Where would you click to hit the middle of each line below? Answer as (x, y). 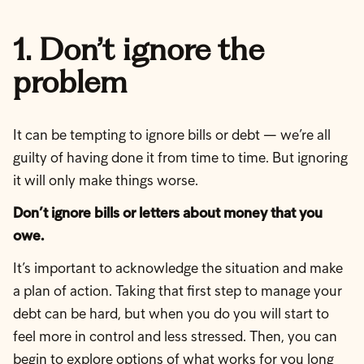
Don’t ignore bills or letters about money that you (168, 213)
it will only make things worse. (106, 180)
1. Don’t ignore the (139, 49)
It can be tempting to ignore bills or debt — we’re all (172, 135)
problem (70, 81)
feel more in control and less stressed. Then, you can (175, 336)
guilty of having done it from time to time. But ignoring (180, 158)
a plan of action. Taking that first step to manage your (178, 291)
